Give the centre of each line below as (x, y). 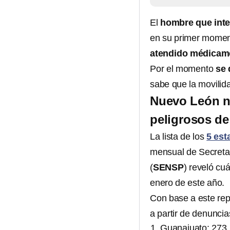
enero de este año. (187, 183)
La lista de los (178, 137)
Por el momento (183, 69)
